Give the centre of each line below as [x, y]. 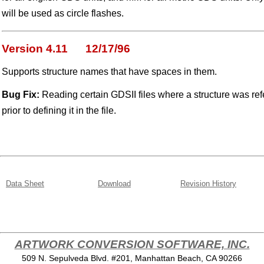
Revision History [208, 184]
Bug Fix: [21, 95]
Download [114, 184]
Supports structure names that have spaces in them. [109, 72]
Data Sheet [25, 184]
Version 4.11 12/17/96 [66, 49]
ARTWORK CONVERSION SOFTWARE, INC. [132, 244]
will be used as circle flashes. [63, 13]
